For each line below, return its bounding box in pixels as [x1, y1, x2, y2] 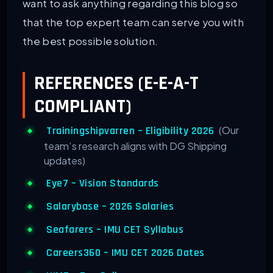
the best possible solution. [23, 34, 158, 48]
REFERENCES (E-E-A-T [34, 71, 199, 96]
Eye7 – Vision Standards [46, 177, 159, 191]
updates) [44, 154, 85, 168]
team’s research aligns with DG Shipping [44, 140, 227, 153]
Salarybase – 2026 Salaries [46, 200, 174, 214]
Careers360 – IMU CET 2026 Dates [46, 246, 205, 260]
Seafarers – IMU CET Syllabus [46, 223, 183, 237]
